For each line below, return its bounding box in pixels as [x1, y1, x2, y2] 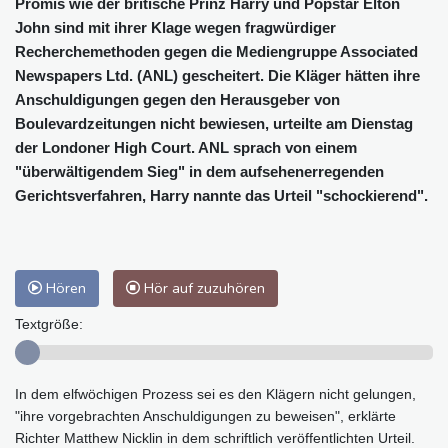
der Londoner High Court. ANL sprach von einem [15, 138, 357, 156]
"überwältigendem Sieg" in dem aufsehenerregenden [15, 162, 384, 180]
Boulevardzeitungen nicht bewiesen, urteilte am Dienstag [15, 114, 413, 132]
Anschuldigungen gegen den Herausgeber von [15, 90, 340, 108]
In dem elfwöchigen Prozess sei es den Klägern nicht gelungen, [15, 385, 416, 402]
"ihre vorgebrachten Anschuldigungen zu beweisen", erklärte [15, 407, 396, 424]
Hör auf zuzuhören [140, 277, 265, 298]
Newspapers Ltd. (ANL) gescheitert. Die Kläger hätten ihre [15, 66, 420, 84]
